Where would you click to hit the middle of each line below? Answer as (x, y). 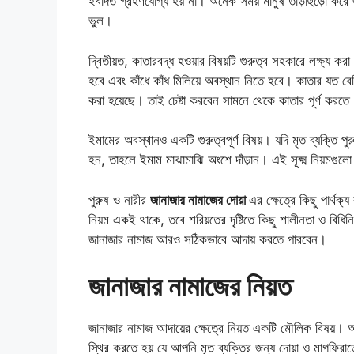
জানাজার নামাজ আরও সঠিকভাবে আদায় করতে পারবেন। (207, 239)
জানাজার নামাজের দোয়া (200, 200)
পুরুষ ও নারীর (119, 200)
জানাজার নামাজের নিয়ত (190, 286)
